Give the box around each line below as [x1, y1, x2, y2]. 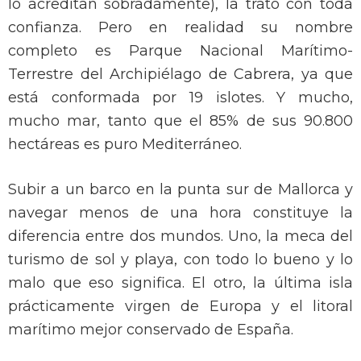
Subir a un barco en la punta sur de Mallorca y [8, 180, 353, 199]
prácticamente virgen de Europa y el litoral [8, 297, 353, 316]
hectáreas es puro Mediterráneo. [8, 135, 242, 154]
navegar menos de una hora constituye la [8, 204, 353, 222]
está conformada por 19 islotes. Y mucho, [8, 89, 353, 107]
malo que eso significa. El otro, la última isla [8, 274, 353, 293]
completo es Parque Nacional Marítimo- [8, 42, 353, 60]
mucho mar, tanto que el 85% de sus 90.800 [8, 112, 353, 131]
